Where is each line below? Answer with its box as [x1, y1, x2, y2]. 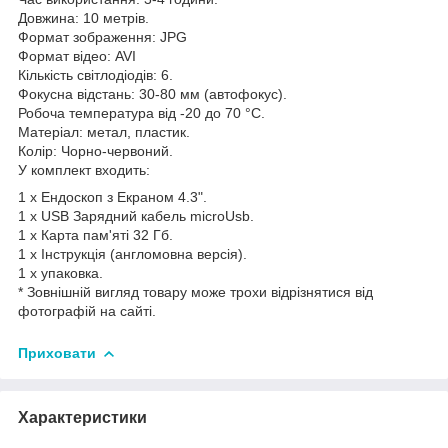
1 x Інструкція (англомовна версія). [18, 245, 247, 262]
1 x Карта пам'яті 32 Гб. [18, 226, 173, 243]
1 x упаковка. [18, 264, 103, 281]
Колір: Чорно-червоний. [18, 142, 173, 159]
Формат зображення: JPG [18, 28, 187, 45]
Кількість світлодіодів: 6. [18, 66, 173, 83]
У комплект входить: [18, 161, 150, 178]
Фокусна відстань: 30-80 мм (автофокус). [18, 85, 287, 102]
